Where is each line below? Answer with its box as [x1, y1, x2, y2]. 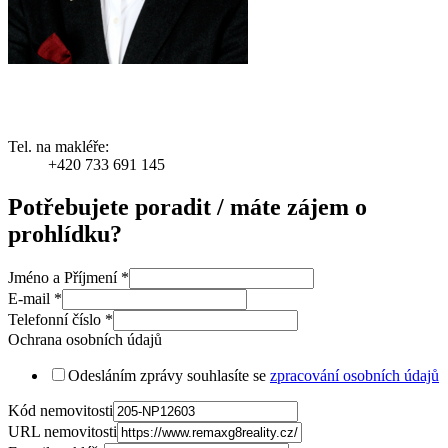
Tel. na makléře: [8, 138, 109, 156]
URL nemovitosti [8, 422, 117, 440]
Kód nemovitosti [8, 401, 113, 419]
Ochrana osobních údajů [8, 330, 162, 348]
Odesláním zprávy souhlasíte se [68, 366, 270, 384]
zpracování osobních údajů [270, 366, 439, 384]
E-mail [8, 289, 54, 307]
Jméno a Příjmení [8, 268, 121, 286]
